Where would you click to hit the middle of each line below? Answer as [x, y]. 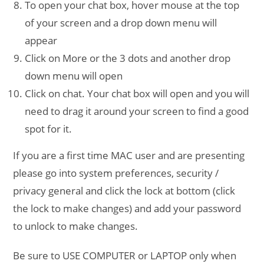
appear [41, 40]
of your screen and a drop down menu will [121, 22]
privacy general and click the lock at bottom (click [124, 190]
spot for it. [49, 128]
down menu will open [74, 75]
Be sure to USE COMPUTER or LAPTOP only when [125, 255]
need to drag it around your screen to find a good [137, 111]
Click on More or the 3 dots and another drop [128, 58]
